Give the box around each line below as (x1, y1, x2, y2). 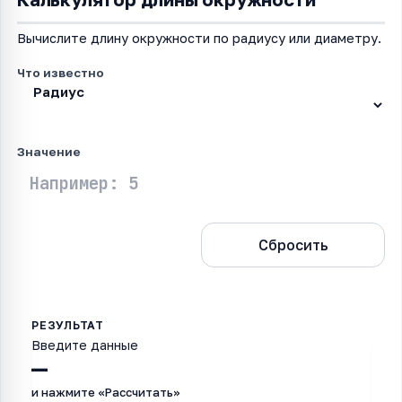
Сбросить (258, 236, 328, 254)
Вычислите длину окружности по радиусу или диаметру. (17, 31, 381, 46)
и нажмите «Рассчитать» (31, 385, 180, 399)
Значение (17, 144, 81, 159)
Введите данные (31, 337, 138, 353)
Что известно (17, 66, 104, 80)
